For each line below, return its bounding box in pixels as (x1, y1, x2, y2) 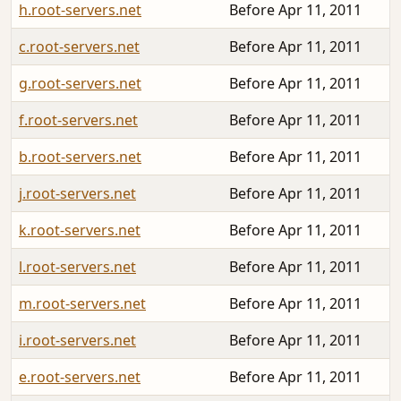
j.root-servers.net (19, 183, 136, 203)
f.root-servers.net (19, 109, 138, 130)
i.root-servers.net (19, 329, 136, 350)
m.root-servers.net (19, 293, 146, 313)
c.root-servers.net (19, 36, 140, 56)
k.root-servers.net (19, 219, 141, 240)
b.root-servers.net (19, 146, 141, 166)
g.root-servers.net (19, 73, 141, 93)
